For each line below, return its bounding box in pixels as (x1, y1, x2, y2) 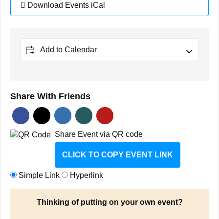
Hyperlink (68, 171, 103, 179)
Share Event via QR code (55, 130, 143, 138)
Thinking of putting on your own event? (36, 197, 183, 206)
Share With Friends (10, 91, 90, 101)
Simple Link (17, 171, 62, 179)
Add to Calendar (40, 45, 97, 54)
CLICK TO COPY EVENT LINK (62, 150, 173, 159)
